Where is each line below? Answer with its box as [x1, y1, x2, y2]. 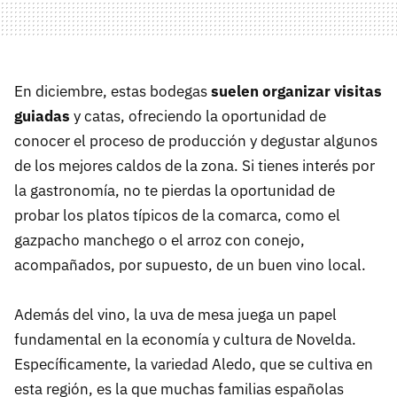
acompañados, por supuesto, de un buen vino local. [14, 255, 366, 276]
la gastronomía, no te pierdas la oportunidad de [14, 181, 335, 201]
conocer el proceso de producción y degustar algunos [14, 131, 378, 152]
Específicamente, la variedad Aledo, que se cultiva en [14, 354, 373, 375]
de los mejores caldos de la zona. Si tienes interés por [14, 156, 375, 176]
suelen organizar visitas [211, 82, 382, 102]
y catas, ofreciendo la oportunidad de [70, 106, 326, 127]
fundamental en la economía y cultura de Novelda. [14, 330, 356, 350]
